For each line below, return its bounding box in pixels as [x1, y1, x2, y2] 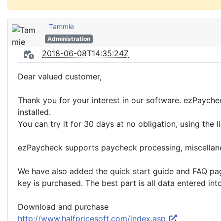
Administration [47, 35, 90, 42]
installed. [18, 107, 51, 117]
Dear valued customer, [18, 72, 102, 81]
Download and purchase [18, 202, 109, 212]
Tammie [49, 22, 74, 31]
